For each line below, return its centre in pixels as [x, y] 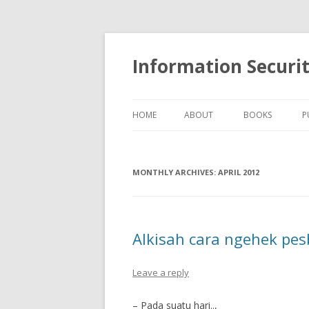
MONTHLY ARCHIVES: [175, 172]
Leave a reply [161, 272]
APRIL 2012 [239, 172]
